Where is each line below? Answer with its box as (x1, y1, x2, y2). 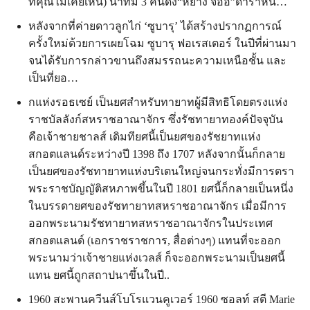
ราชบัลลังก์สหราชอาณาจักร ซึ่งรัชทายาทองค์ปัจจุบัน (28, 113, 283, 125)
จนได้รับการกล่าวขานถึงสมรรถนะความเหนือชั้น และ (28, 55, 286, 66)
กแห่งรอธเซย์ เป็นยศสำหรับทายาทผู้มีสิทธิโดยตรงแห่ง (28, 96, 288, 108)
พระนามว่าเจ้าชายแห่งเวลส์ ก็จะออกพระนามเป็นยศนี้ (28, 252, 285, 264)
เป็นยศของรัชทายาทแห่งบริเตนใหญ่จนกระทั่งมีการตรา (28, 165, 294, 177)
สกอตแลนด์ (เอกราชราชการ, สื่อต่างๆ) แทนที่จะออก (28, 235, 281, 246)
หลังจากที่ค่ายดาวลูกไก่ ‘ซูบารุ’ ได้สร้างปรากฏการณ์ (28, 20, 282, 32)
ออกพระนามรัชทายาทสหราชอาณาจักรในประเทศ (28, 217, 273, 229)
